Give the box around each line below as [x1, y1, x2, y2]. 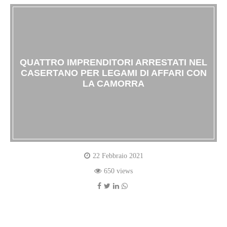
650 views [104, 167, 133, 175]
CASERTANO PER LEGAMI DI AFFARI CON [20, 67, 207, 78]
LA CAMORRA [83, 78, 144, 89]
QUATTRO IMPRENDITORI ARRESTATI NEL [20, 57, 207, 67]
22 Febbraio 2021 [92, 152, 143, 160]
